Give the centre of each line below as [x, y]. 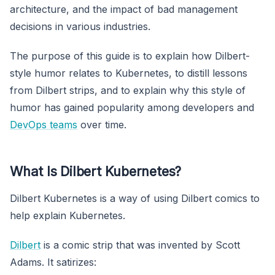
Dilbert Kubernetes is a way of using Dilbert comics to [135, 198]
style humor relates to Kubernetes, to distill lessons [129, 73]
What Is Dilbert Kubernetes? [96, 171]
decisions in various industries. [80, 26]
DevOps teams [44, 124]
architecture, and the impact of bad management [124, 9]
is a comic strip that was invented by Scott [140, 245]
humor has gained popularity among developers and [132, 107]
